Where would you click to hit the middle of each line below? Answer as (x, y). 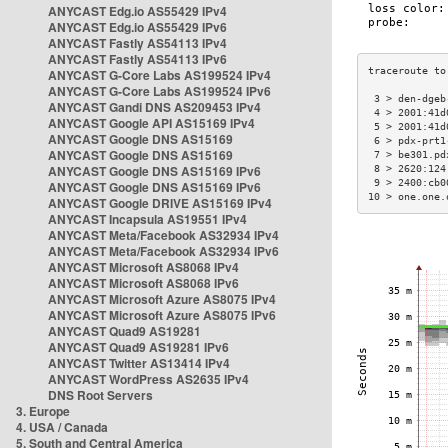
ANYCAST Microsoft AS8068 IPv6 (143, 283)
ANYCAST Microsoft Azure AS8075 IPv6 (162, 315)
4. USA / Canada (62, 427)
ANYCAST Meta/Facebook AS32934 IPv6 (163, 251)
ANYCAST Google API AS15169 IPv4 (151, 123)
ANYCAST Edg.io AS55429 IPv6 (137, 27)
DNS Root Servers (100, 395)
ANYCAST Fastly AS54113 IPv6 (137, 59)
